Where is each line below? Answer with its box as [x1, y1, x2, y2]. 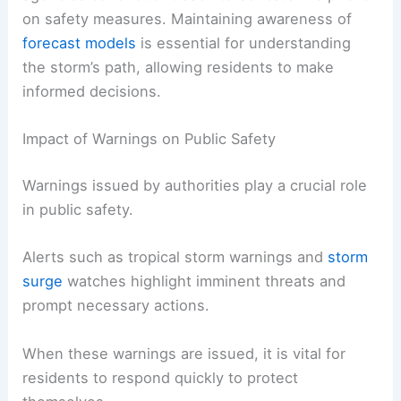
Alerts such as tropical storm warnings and [22, 248, 328, 267]
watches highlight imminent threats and [63, 272, 346, 291]
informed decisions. [22, 82, 162, 101]
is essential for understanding [136, 34, 352, 53]
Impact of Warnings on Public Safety [22, 130, 277, 149]
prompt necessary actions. [22, 296, 210, 315]
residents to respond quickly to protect [22, 368, 299, 387]
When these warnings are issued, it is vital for [22, 344, 346, 363]
